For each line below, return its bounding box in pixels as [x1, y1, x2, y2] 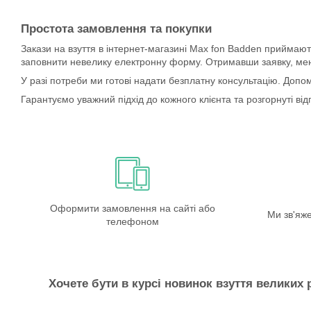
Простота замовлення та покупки [21, 22, 212, 35]
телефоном [106, 215, 159, 227]
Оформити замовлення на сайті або [49, 202, 215, 214]
